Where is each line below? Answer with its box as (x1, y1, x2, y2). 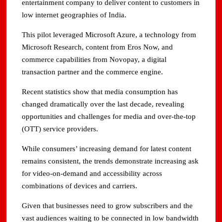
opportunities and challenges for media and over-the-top (22, 112, 196, 121)
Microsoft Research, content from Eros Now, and (22, 43, 173, 52)
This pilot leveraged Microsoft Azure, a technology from (22, 31, 197, 39)
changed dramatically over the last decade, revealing (22, 100, 185, 109)
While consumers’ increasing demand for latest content (22, 145, 192, 153)
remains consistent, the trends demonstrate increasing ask (22, 157, 199, 166)
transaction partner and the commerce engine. (22, 68, 164, 76)
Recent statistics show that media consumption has (22, 88, 178, 96)
